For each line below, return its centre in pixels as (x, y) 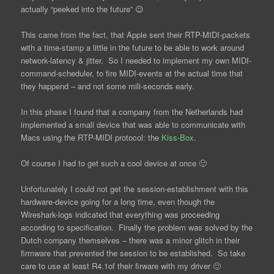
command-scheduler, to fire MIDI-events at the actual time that (132, 73)
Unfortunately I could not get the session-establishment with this (135, 189)
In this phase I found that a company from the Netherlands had (132, 112)
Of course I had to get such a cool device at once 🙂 (114, 163)
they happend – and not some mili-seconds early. (108, 86)
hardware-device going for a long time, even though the (118, 202)
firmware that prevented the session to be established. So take (133, 253)
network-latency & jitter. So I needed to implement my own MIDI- (136, 60)
